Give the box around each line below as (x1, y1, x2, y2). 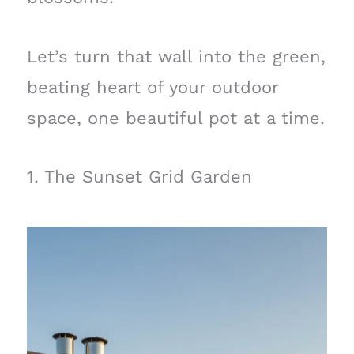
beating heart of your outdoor (26, 77, 278, 97)
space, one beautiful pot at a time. (26, 107, 325, 128)
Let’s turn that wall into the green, (26, 46, 326, 66)
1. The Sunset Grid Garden (26, 166, 252, 186)
